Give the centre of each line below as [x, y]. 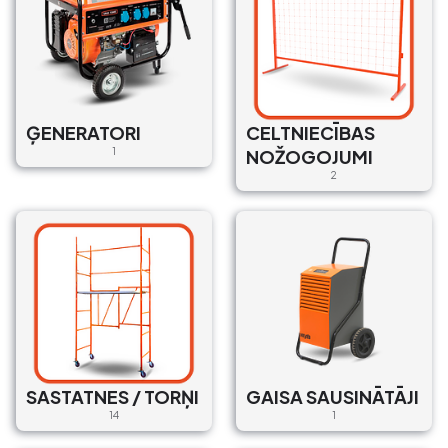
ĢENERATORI [83, 132]
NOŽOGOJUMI [309, 156]
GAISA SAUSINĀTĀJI [332, 396]
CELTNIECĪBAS [310, 132]
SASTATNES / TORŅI [112, 396]
